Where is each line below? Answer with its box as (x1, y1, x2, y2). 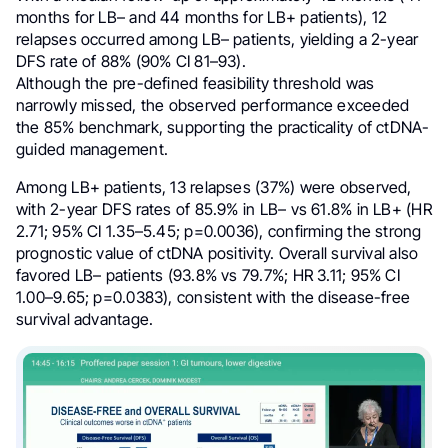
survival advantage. (16, 308, 154, 329)
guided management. (16, 138, 169, 159)
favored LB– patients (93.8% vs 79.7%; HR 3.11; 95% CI (16, 264, 400, 285)
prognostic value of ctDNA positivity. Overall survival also (16, 242, 419, 263)
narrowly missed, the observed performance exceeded (16, 94, 410, 115)
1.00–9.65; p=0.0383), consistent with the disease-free (16, 286, 411, 307)
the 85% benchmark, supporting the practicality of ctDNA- (16, 116, 430, 137)
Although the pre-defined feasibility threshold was (16, 72, 375, 93)
